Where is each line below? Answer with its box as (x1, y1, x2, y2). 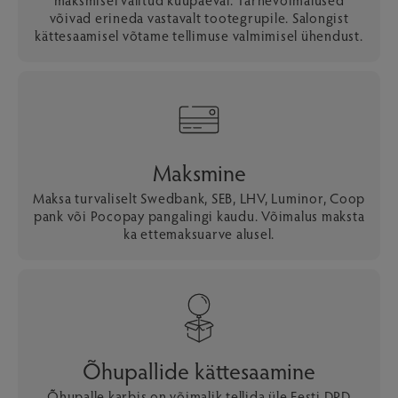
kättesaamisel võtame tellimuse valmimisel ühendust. (35, 26, 363, 44)
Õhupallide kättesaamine (83, 354, 315, 386)
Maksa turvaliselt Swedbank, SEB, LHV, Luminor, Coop (32, 188, 366, 207)
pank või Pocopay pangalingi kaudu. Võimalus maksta (33, 206, 365, 225)
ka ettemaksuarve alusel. (123, 224, 275, 243)
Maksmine (152, 156, 246, 187)
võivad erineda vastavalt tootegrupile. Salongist (49, 8, 349, 27)
